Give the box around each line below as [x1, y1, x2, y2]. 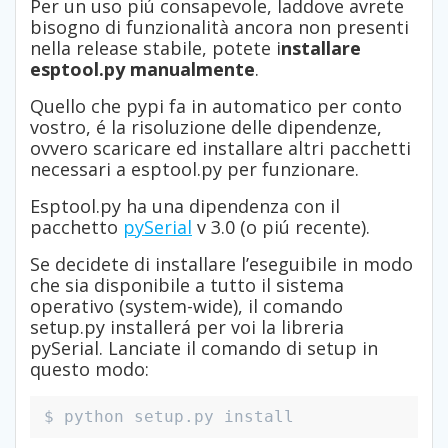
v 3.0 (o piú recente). [192, 215, 370, 240]
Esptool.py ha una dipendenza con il [30, 194, 340, 219]
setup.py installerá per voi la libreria [30, 315, 344, 340]
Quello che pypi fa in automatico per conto [30, 94, 402, 119]
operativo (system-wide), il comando [30, 294, 343, 319]
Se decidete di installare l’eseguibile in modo [30, 252, 413, 277]
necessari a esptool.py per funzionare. [30, 157, 359, 182]
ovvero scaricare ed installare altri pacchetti [30, 136, 411, 161]
